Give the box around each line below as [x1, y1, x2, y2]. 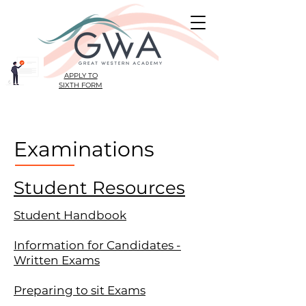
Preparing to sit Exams [14, 283, 145, 297]
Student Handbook [14, 208, 126, 222]
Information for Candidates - [14, 238, 181, 252]
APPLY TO [64, 71, 98, 80]
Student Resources [14, 177, 185, 199]
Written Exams [14, 253, 100, 267]
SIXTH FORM [59, 81, 102, 89]
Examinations [14, 137, 154, 162]
